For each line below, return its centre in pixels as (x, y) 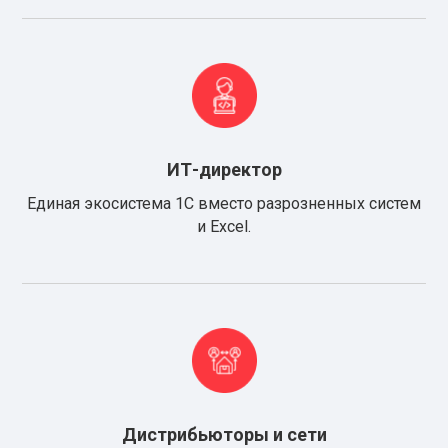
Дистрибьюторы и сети (224, 434)
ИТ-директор (224, 169)
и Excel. (224, 226)
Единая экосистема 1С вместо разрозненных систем (224, 203)
